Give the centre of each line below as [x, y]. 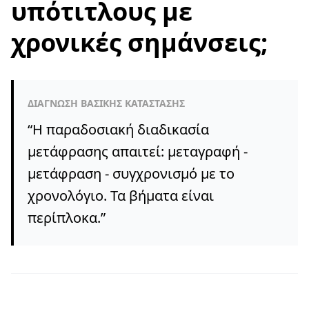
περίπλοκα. [64, 218]
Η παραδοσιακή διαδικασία [121, 129]
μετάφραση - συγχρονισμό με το [131, 173]
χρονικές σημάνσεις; [139, 42]
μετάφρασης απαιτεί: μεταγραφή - [138, 151]
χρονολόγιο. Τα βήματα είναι [121, 196]
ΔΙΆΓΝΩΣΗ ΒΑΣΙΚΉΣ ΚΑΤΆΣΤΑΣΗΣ [106, 103]
